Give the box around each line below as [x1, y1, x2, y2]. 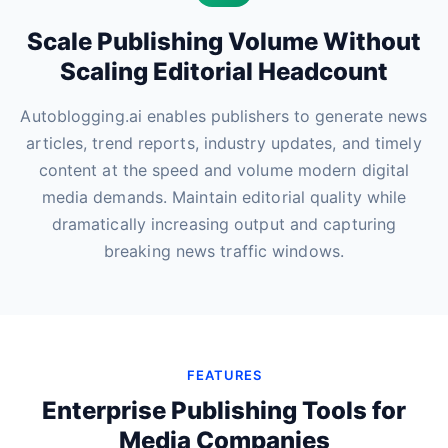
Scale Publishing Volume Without [27, 27, 421, 56]
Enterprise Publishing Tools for [42, 396, 406, 425]
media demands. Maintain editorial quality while [41, 187, 407, 207]
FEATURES [186, 367, 262, 383]
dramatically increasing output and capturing [51, 214, 397, 234]
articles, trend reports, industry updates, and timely [26, 133, 422, 153]
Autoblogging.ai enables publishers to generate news [20, 106, 428, 126]
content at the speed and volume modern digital [38, 160, 410, 180]
